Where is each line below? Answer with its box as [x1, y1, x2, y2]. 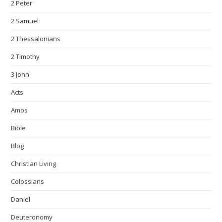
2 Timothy [11, 52, 40, 61]
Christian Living [11, 159, 56, 168]
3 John [11, 70, 30, 79]
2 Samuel [11, 16, 39, 26]
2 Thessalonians [11, 34, 61, 44]
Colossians [11, 177, 45, 186]
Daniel [11, 195, 31, 204]
